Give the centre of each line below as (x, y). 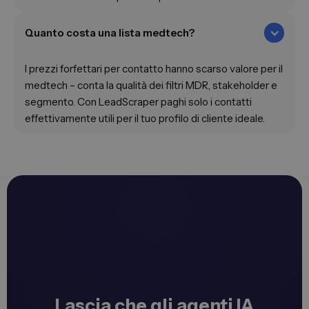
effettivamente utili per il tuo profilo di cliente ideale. (145, 119)
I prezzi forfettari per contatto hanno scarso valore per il (154, 69)
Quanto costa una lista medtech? (110, 32)
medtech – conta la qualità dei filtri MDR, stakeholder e (151, 86)
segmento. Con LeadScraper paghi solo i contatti (138, 102)
